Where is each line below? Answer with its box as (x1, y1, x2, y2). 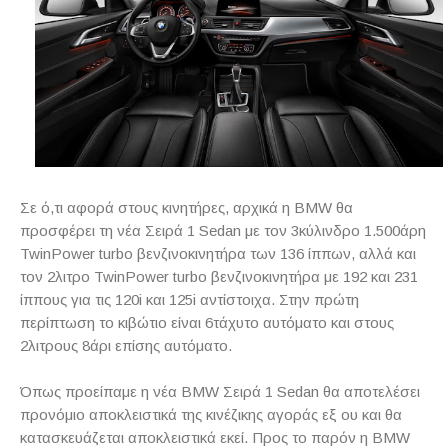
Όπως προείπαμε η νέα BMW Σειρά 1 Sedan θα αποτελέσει (20, 382, 420, 400)
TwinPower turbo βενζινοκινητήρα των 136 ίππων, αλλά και (20, 244, 416, 262)
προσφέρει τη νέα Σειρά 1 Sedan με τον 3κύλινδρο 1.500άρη (20, 221, 426, 239)
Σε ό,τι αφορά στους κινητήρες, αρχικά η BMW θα (20, 198, 353, 216)
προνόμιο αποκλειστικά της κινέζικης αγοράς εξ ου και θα (20, 405, 402, 423)
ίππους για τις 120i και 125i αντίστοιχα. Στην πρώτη (20, 290, 359, 308)
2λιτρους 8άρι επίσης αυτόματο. (20, 336, 232, 354)
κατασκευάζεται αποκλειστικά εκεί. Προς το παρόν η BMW (20, 428, 410, 446)
